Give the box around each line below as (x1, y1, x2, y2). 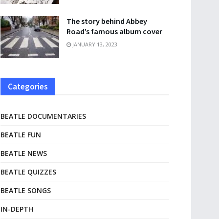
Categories (8, 81, 48, 92)
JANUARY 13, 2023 (71, 40, 117, 48)
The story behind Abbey (66, 16, 147, 26)
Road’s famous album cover (66, 26, 162, 36)
